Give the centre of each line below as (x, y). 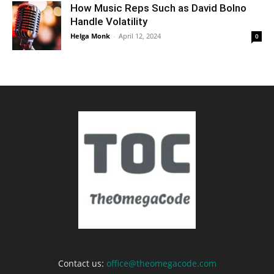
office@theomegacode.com (161, 263)
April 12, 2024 (140, 35)
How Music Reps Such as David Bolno (158, 8)
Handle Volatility (109, 21)
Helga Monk (90, 35)
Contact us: (82, 263)
